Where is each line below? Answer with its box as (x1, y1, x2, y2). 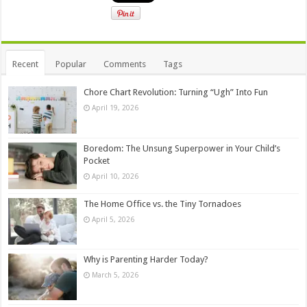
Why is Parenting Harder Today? (84, 254, 209, 265)
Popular (56, 59, 87, 70)
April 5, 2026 (92, 214, 135, 223)
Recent (12, 59, 39, 70)
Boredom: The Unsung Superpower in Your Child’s (84, 143, 281, 153)
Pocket (84, 155, 110, 166)
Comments (103, 59, 147, 70)
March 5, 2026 (92, 270, 139, 279)
